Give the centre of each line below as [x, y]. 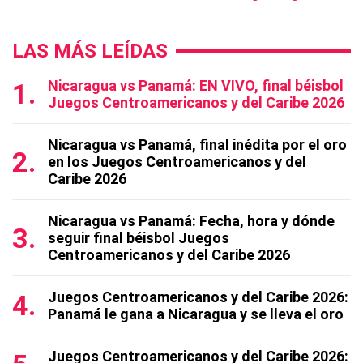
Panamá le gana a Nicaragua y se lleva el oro [196, 314]
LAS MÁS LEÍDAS [90, 51]
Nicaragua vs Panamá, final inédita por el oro [197, 145]
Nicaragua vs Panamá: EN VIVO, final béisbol [196, 85]
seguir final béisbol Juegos [139, 238]
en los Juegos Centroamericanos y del [177, 162]
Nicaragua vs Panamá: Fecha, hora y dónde [191, 221]
